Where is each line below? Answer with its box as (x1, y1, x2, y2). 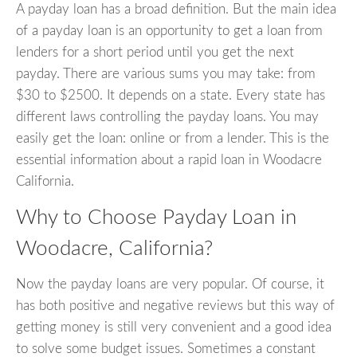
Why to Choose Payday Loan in (16, 207, 296, 229)
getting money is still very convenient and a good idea (16, 320, 331, 334)
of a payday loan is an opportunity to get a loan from (16, 24, 323, 38)
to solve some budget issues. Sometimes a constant (16, 341, 316, 355)
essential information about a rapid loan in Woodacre (16, 153, 322, 167)
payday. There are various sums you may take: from (16, 67, 316, 81)
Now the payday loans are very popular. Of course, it (16, 277, 324, 291)
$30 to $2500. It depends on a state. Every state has (16, 88, 325, 103)
